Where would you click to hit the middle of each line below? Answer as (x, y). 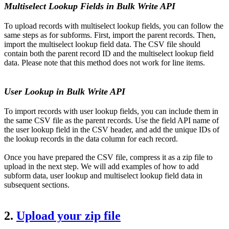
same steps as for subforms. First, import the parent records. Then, (110, 35)
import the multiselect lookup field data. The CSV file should (102, 44)
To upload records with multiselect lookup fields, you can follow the (114, 26)
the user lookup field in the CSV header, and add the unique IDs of (112, 130)
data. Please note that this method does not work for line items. (105, 62)
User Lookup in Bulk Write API (65, 92)
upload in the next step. (42, 167)
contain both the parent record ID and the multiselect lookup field (109, 53)
